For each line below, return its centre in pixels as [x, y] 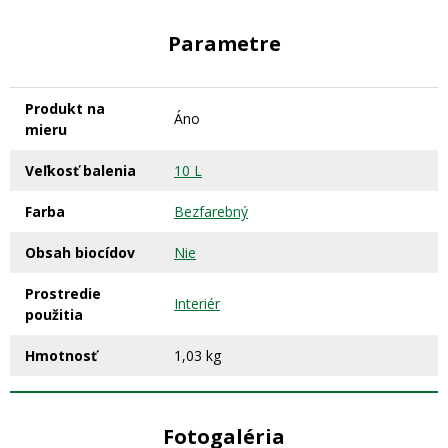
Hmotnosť [61, 356]
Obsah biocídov [80, 253]
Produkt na [65, 109]
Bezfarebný [211, 212]
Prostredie [63, 294]
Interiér [197, 304]
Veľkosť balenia [80, 171]
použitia [54, 315]
